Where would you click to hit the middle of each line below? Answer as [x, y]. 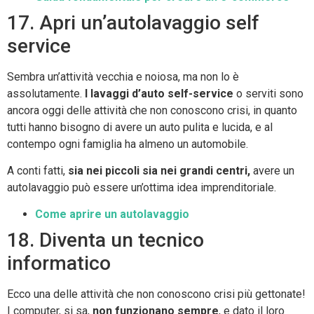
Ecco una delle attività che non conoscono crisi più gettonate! [156, 294]
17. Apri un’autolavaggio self [133, 22]
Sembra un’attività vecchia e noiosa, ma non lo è [123, 76]
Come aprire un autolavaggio [112, 214]
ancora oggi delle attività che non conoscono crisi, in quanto [152, 110]
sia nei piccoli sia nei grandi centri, [159, 170]
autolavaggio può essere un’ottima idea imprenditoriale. [142, 187]
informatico [59, 264]
